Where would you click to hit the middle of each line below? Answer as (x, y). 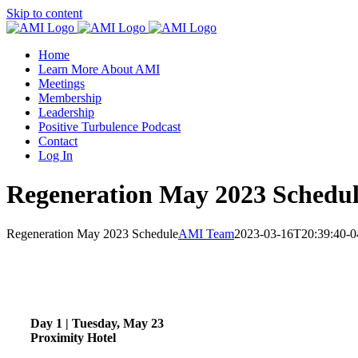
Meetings (62, 84)
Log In (56, 155)
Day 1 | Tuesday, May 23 (97, 323)
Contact (58, 141)
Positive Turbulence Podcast (109, 127)
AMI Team (206, 233)
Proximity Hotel (73, 337)
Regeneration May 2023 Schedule (92, 233)
